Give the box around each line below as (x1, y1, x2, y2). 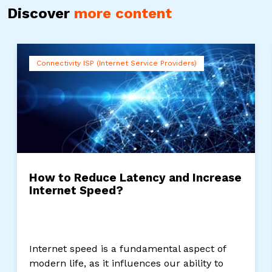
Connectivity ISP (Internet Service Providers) (36, 58, 197, 67)
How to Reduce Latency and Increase (29, 171, 242, 185)
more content (74, 4, 172, 22)
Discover (7, 4, 74, 22)
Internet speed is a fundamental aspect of (29, 242, 226, 254)
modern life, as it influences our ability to (29, 257, 223, 269)
